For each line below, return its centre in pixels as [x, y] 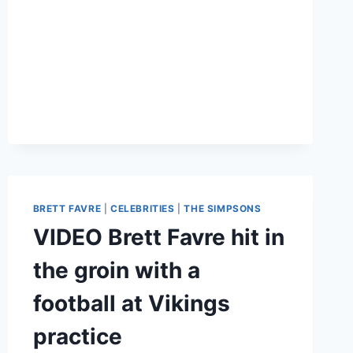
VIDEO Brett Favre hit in [158, 237]
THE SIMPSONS [223, 208]
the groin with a [116, 270]
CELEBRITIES [143, 208]
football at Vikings [131, 303]
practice [77, 336]
